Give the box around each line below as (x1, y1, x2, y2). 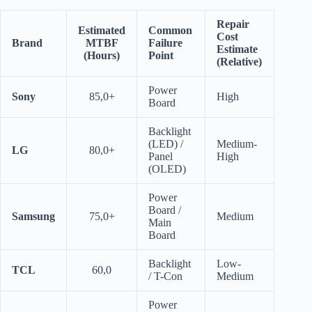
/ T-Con (148, 270, 182, 283)
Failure (148, 37, 182, 49)
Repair (217, 18, 249, 31)
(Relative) (217, 56, 262, 68)
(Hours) (84, 49, 120, 62)
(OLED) (148, 163, 186, 175)
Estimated (78, 24, 125, 37)
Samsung (12, 210, 55, 223)
